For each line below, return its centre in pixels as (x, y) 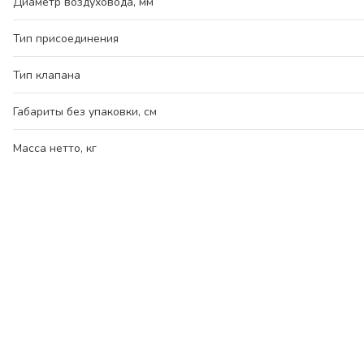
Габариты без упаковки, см (85, 112)
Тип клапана (47, 75)
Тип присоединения (66, 39)
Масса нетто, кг (55, 148)
